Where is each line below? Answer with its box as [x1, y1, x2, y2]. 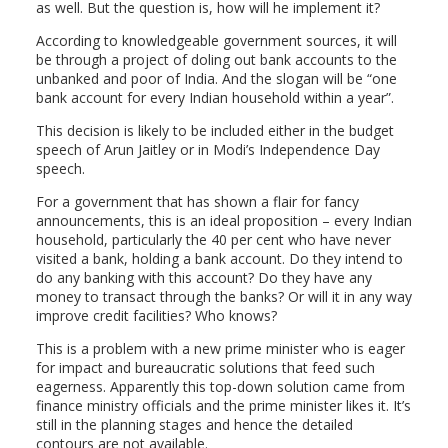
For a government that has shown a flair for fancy [35, 192, 359, 211]
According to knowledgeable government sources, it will [35, 31, 397, 50]
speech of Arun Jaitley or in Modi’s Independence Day [35, 140, 380, 159]
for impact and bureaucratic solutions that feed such [35, 358, 375, 377]
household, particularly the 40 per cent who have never [35, 230, 391, 249]
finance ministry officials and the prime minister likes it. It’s [35, 396, 411, 415]
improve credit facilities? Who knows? [35, 306, 277, 325]
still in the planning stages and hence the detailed [35, 415, 353, 434]
